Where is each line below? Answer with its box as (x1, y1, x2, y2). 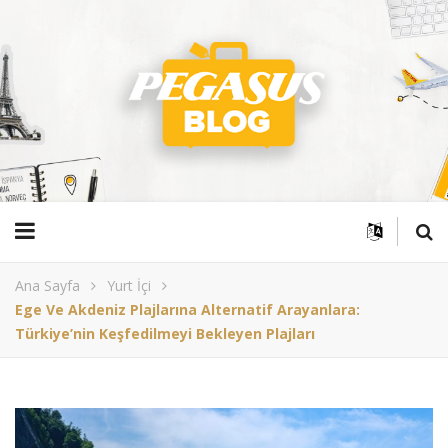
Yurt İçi (107, 276, 151, 296)
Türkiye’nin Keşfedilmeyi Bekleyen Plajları (15, 324, 315, 344)
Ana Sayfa (15, 276, 80, 296)
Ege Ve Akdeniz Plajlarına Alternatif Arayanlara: (15, 300, 360, 320)
